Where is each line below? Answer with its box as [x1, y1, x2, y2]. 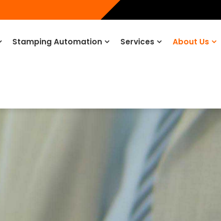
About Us [172, 37, 209, 47]
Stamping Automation [12, 37, 103, 47]
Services [120, 37, 155, 47]
